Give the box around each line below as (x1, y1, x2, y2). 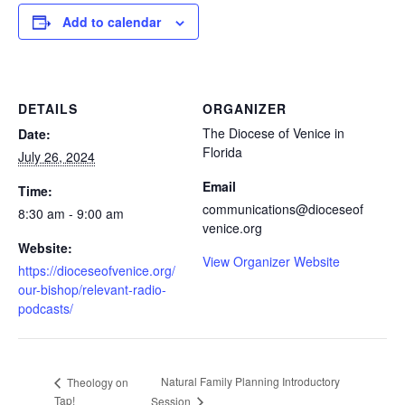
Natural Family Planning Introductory (161, 373, 341, 390)
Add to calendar (62, 13, 161, 32)
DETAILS (18, 99, 78, 118)
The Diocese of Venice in (202, 123, 344, 142)
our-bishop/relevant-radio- (18, 279, 166, 298)
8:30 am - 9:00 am (18, 203, 124, 222)
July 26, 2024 (18, 146, 95, 165)
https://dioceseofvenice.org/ (18, 260, 175, 279)
